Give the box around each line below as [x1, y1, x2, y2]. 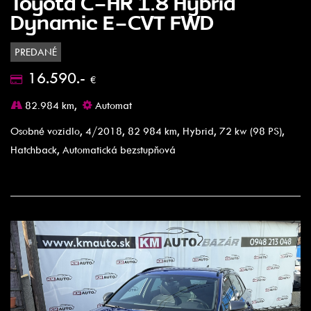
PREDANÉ [15, 45, 57, 58]
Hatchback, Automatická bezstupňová [10, 143, 176, 156]
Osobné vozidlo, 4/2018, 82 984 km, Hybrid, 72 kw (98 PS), [10, 124, 285, 137]
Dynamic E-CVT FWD [10, 5, 214, 40]
